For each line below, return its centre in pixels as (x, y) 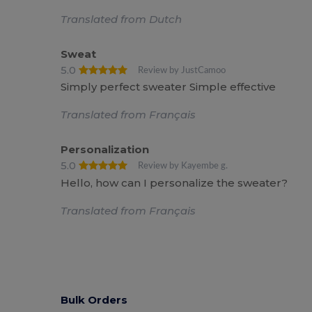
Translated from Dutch (122, 19)
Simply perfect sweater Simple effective (169, 87)
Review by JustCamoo (182, 70)
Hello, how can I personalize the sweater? (174, 182)
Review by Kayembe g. (183, 166)
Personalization (105, 150)
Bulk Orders (94, 300)
